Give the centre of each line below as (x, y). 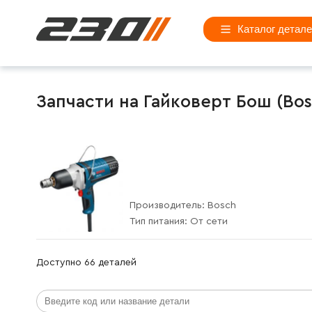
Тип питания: (160, 221)
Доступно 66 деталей (86, 262)
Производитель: (169, 205)
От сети (209, 221)
